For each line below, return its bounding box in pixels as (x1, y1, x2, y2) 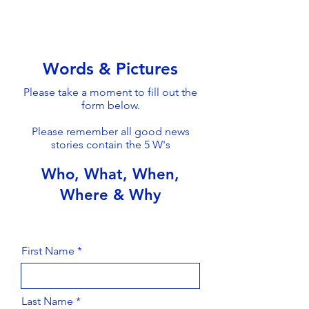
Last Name (21, 295, 73, 308)
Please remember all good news (31, 125, 190, 138)
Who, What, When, (41, 165, 179, 183)
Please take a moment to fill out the (23, 86, 197, 99)
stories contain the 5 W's (50, 138, 170, 151)
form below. (81, 99, 140, 112)
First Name (21, 244, 74, 257)
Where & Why (60, 186, 161, 204)
